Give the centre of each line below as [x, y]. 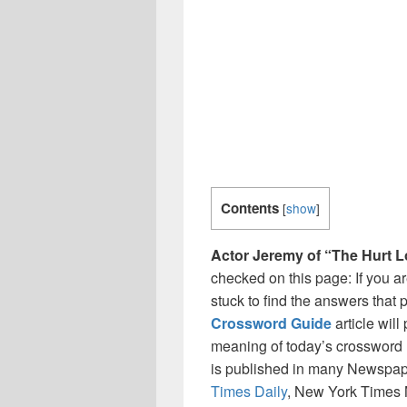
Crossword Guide [271, 323]
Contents [250, 208]
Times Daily [249, 392]
